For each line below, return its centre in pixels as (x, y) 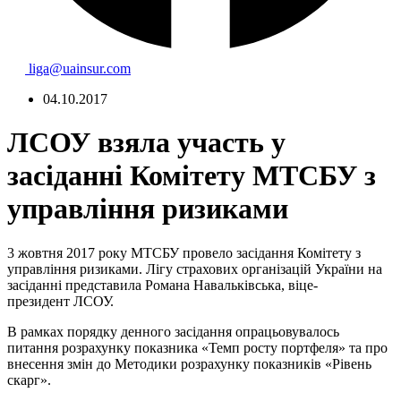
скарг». (29, 380)
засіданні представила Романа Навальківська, (148, 285)
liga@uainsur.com (80, 68)
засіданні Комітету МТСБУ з (192, 176)
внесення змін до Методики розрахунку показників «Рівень (189, 363)
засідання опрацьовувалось (255, 331)
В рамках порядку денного (89, 331)
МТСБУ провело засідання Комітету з (246, 252)
